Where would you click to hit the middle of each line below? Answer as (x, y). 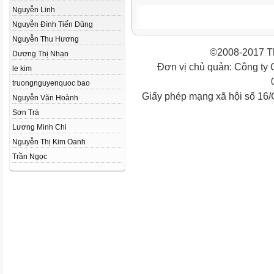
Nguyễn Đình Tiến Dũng (53, 24)
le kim (22, 68)
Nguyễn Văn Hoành (45, 98)
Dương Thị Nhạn (40, 54)
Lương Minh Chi (39, 127)
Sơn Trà (26, 113)
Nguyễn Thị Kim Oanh (49, 142)
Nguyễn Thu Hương (46, 39)
